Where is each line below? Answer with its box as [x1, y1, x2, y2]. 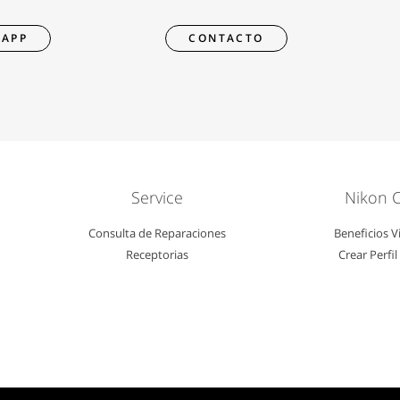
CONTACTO [188, 30, 264, 46]
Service [130, 187, 183, 208]
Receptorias [125, 246, 188, 262]
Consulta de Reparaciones [87, 225, 226, 241]
